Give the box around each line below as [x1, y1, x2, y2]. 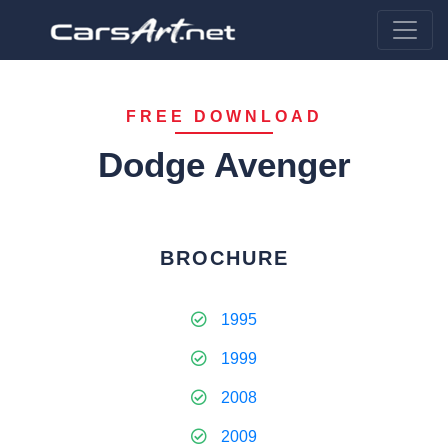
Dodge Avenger [97, 145, 351, 184]
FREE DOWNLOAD [125, 108, 323, 125]
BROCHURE [159, 247, 289, 269]
